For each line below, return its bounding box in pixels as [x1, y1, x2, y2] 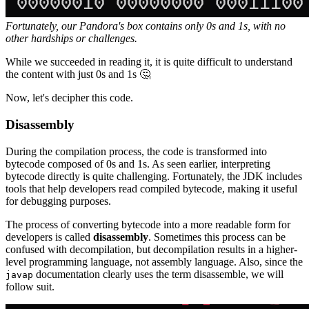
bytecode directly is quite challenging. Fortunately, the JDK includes [6, 170, 302, 182]
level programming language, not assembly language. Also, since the [6, 255, 303, 268]
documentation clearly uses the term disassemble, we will [33, 268, 283, 280]
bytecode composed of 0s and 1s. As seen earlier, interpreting [6, 157, 270, 170]
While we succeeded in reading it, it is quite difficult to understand [6, 56, 292, 68]
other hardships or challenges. [6, 32, 137, 45]
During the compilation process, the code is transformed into [6, 145, 267, 157]
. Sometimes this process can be [148, 230, 286, 243]
